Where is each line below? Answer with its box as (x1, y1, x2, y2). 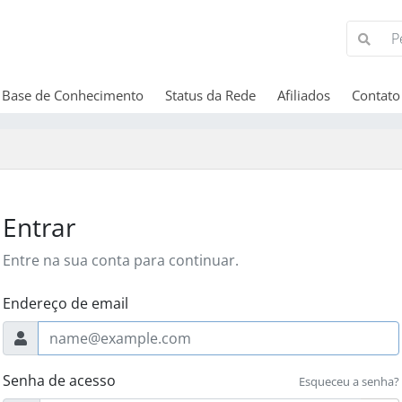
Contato (351, 86, 400, 104)
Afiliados (276, 86, 330, 104)
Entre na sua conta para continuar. (3, 250, 239, 270)
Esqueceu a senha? (299, 373, 399, 389)
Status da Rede (164, 86, 256, 104)
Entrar (3, 210, 75, 244)
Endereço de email (3, 293, 128, 313)
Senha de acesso (3, 371, 116, 390)
